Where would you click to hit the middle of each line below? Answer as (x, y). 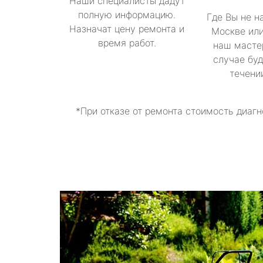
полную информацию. (127, 15)
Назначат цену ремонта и (127, 29)
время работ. (127, 43)
